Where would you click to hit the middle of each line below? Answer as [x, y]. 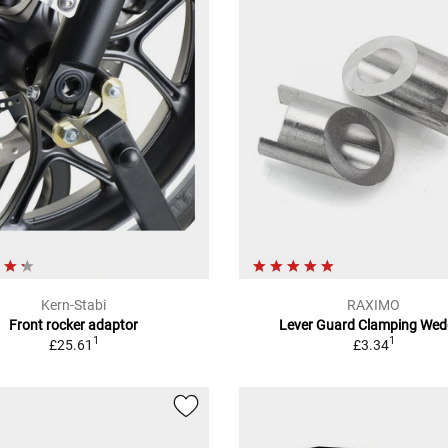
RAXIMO [374, 304]
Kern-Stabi [74, 304]
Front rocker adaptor [74, 324]
